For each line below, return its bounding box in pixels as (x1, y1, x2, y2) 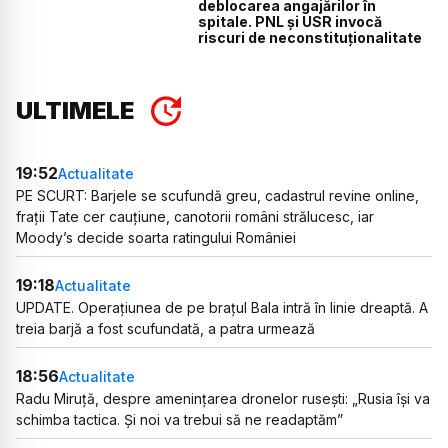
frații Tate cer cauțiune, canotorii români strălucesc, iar (16, 208, 374, 226)
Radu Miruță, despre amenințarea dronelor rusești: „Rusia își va (16, 390, 430, 408)
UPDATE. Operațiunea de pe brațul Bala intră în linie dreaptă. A (16, 299, 428, 317)
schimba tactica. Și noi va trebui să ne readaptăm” (16, 411, 343, 429)
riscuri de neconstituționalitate (198, 28, 423, 46)
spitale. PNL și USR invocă (198, 12, 383, 30)
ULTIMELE (16, 96, 134, 126)
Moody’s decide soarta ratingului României (16, 229, 296, 247)
